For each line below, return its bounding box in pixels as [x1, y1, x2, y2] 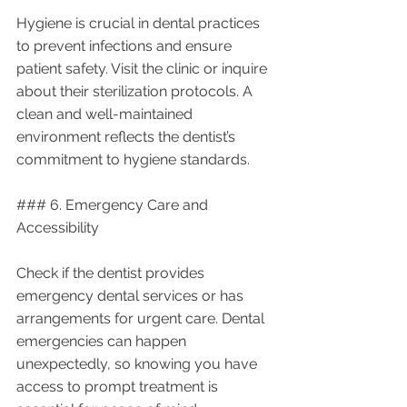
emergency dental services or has [16, 286, 247, 304]
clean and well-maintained [16, 104, 196, 123]
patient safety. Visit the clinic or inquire [16, 59, 271, 77]
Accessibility [16, 218, 99, 236]
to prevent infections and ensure [16, 36, 235, 55]
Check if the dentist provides [16, 263, 208, 282]
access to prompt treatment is [16, 377, 222, 395]
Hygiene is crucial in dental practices [16, 14, 263, 32]
